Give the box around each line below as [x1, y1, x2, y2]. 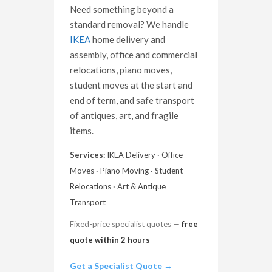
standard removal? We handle [70, 19, 189, 30]
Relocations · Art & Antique [70, 182, 166, 192]
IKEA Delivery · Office [105, 150, 183, 160]
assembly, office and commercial [70, 49, 197, 61]
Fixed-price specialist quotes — [70, 219, 182, 229]
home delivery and [90, 34, 165, 46]
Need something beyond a [70, 4, 174, 15]
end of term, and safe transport [70, 95, 194, 106]
